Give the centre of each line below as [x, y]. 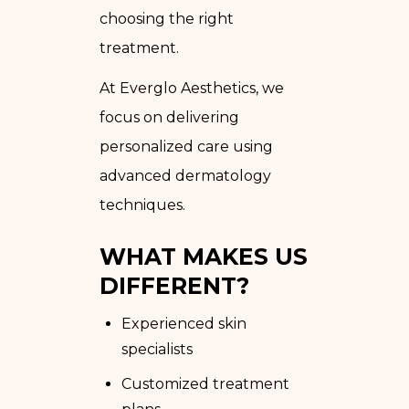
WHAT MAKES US [204, 256]
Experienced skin [184, 323]
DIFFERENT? [174, 285]
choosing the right [167, 18]
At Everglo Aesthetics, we [192, 88]
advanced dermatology [185, 175]
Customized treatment [205, 383]
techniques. [142, 204]
